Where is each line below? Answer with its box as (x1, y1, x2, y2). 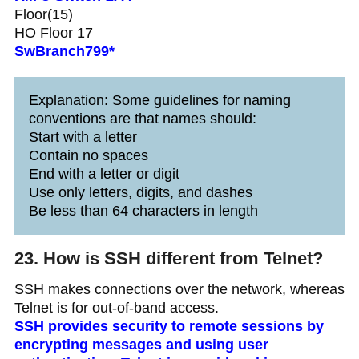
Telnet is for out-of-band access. (14, 300, 219, 317)
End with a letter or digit (28, 166, 179, 183)
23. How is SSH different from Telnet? (14, 248, 323, 269)
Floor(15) (14, 6, 73, 23)
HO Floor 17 (14, 25, 93, 42)
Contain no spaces (28, 147, 148, 164)
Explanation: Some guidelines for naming (28, 92, 291, 109)
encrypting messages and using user (14, 337, 268, 353)
